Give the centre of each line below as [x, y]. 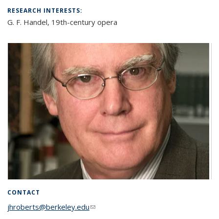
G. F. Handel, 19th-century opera [62, 22]
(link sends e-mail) [120, 207]
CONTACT [24, 192]
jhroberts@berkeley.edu [48, 207]
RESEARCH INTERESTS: [46, 11]
